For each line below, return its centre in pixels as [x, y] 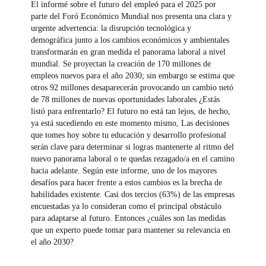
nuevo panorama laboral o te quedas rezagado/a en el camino [133, 159]
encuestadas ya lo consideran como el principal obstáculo [126, 206]
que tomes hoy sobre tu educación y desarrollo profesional [129, 135]
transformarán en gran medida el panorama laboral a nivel [129, 52]
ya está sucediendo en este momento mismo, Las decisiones [130, 123]
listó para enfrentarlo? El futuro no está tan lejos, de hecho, [131, 111]
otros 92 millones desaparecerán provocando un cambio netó [132, 87]
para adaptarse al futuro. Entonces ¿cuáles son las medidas [129, 218]
